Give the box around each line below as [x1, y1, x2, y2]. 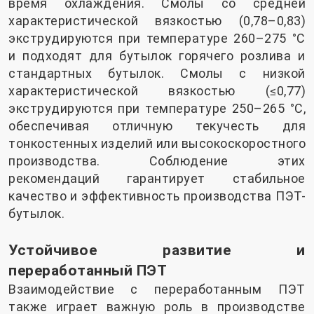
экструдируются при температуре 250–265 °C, [8, 101, 306, 116]
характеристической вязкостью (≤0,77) [8, 83, 306, 99]
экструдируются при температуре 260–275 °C [8, 31, 306, 46]
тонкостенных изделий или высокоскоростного [8, 136, 306, 151]
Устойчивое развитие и [8, 241, 306, 259]
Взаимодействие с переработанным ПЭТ [8, 282, 306, 297]
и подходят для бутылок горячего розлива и [8, 48, 306, 64]
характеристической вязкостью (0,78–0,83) [8, 13, 306, 29]
